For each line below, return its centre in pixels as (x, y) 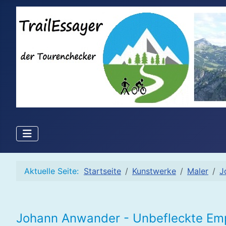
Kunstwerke (154, 171)
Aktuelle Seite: (54, 171)
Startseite (102, 171)
